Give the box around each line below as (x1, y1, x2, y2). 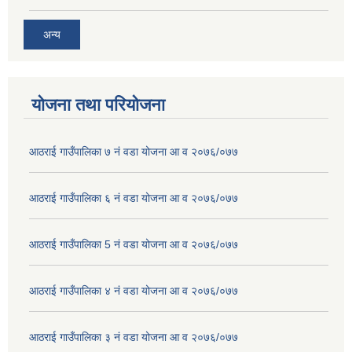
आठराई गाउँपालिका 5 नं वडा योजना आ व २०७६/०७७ (29, 237, 238, 251)
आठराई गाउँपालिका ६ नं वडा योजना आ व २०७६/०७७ (29, 191, 238, 204)
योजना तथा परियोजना (31, 94, 165, 115)
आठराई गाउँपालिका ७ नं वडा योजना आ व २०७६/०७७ (29, 145, 238, 158)
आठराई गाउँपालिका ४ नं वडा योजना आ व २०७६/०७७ (29, 284, 238, 297)
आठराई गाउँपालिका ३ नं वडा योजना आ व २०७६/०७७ (29, 330, 238, 343)
